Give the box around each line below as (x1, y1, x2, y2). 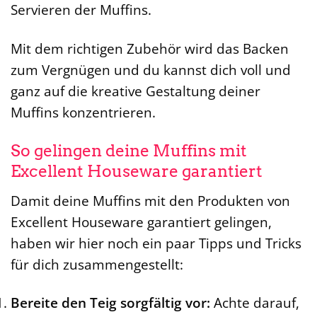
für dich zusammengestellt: (11, 254, 183, 274)
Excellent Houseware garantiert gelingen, (11, 212, 272, 231)
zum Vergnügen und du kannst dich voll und (11, 60, 291, 80)
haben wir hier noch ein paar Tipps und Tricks (11, 233, 301, 253)
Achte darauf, (210, 293, 299, 313)
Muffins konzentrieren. (11, 103, 156, 122)
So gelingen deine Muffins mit (11, 141, 247, 161)
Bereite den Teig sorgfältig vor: (11, 293, 210, 313)
